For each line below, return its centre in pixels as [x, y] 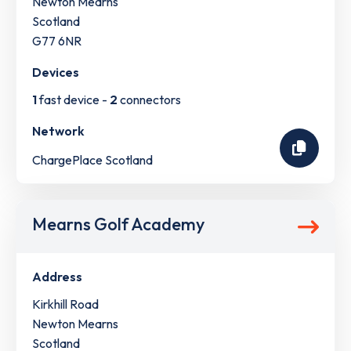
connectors [149, 100]
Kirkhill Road [65, 304]
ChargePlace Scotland [92, 160]
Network [58, 131]
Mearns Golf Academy [118, 224]
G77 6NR [57, 41]
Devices [56, 72]
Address [57, 277]
